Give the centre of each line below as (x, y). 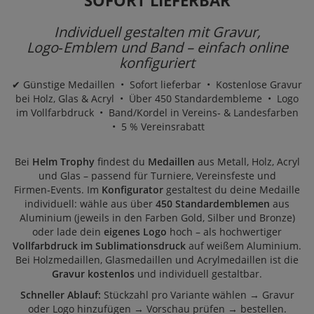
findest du (121, 162)
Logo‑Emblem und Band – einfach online (157, 48)
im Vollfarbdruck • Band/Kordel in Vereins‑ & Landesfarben (157, 113)
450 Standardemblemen (213, 204)
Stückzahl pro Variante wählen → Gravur (197, 295)
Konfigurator (132, 190)
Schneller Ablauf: (60, 295)
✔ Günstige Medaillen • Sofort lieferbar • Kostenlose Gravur (157, 85)
